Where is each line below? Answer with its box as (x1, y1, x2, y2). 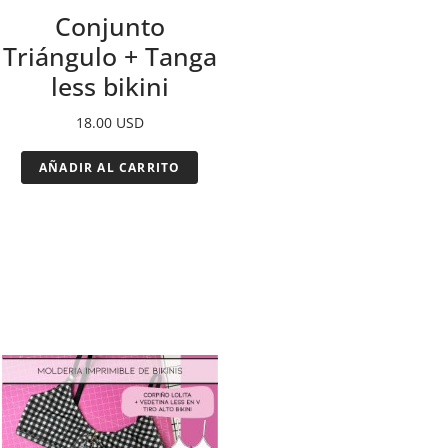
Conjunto (54, 8, 165, 43)
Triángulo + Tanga (2, 38, 217, 73)
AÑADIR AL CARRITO (39, 158, 181, 176)
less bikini (50, 68, 169, 103)
